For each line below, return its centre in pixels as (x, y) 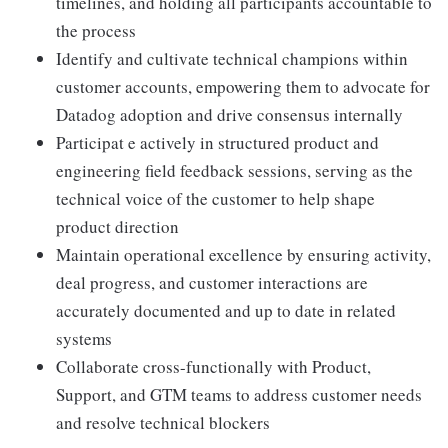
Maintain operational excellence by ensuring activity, (243, 254)
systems (87, 338)
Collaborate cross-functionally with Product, (213, 366)
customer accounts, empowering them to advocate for (243, 86)
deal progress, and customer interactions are (212, 282)
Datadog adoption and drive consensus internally (229, 114)
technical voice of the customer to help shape (215, 198)
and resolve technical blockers (163, 422)
